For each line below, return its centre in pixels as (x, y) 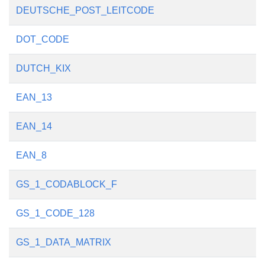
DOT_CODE (43, 39)
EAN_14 (34, 126)
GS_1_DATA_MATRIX (64, 242)
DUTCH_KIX (43, 68)
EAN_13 (34, 97)
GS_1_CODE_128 (55, 213)
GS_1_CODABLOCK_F (67, 184)
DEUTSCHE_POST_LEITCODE (85, 10)
